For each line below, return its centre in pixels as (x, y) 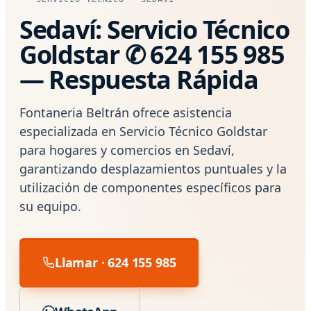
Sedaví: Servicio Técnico (154, 29)
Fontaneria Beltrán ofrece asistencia (126, 112)
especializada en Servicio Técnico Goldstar (143, 131)
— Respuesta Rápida (139, 79)
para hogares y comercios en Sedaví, (127, 150)
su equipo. (50, 206)
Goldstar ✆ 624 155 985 (152, 54)
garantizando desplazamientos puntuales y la (153, 168)
